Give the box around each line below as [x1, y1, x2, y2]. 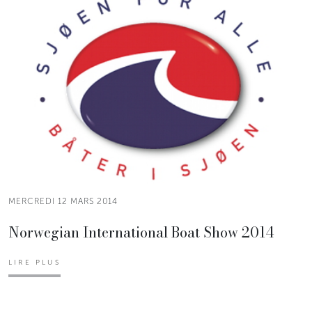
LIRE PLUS [8, 258, 61, 267]
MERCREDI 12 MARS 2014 [8, 196, 118, 206]
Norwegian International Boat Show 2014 [8, 221, 274, 243]
